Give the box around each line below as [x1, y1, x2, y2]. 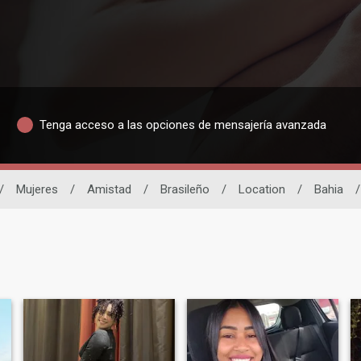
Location [239, 181, 285, 197]
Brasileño [160, 181, 210, 197]
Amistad [87, 181, 131, 197]
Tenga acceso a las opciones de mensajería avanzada [39, 118, 326, 133]
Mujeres [16, 181, 58, 197]
